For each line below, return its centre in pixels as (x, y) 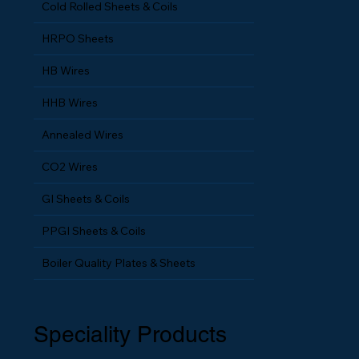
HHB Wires (70, 102)
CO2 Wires (70, 166)
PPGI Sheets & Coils (94, 230)
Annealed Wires (83, 134)
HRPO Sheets (78, 38)
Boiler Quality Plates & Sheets (119, 262)
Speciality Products (131, 334)
